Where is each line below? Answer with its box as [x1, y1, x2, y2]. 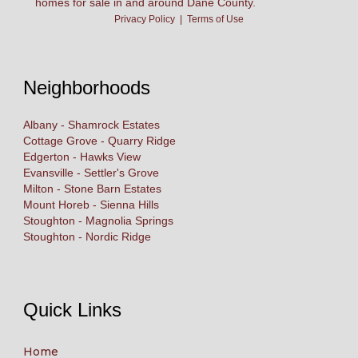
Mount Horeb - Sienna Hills [23, 197, 159, 211]
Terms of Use [187, 13, 244, 25]
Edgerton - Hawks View [23, 149, 141, 163]
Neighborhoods [23, 76, 150, 98]
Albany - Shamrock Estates [23, 117, 160, 131]
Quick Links [23, 298, 121, 320]
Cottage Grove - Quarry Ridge [23, 133, 176, 147]
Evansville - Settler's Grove [23, 165, 159, 179]
